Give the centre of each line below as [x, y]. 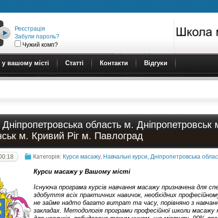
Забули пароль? [37, 36]
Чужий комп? [40, 45]
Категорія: [48, 156]
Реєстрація [30, 28]
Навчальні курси [126, 156]
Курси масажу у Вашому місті [82, 172]
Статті [75, 63]
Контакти [114, 63]
